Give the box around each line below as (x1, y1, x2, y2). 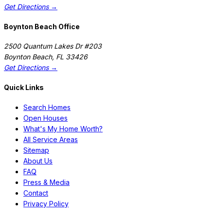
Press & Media (23, 178, 70, 186)
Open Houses (23, 113, 68, 122)
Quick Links (4, 83, 44, 91)
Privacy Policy (23, 199, 69, 208)
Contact (23, 188, 48, 197)
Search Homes (23, 103, 71, 111)
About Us (23, 156, 53, 165)
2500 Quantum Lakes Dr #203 (4, 42, 102, 51)
